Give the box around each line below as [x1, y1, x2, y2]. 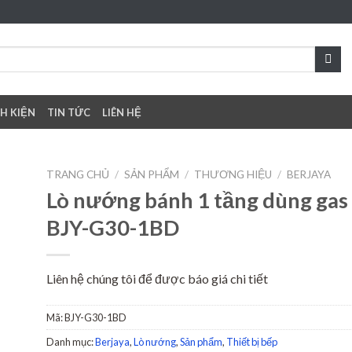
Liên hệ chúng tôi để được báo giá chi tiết [46, 270, 268, 286]
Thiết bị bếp [225, 335, 277, 348]
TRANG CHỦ [46, 168, 109, 181]
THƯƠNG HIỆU [194, 168, 273, 181]
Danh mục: [46, 335, 95, 348]
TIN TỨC [46, 105, 91, 119]
